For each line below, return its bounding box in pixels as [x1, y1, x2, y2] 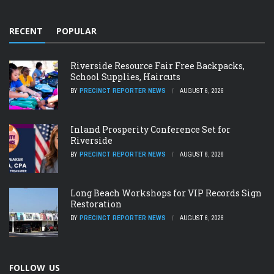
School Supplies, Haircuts [70, 71, 180, 83]
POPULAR [56, 25, 97, 37]
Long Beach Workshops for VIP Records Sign [70, 187, 262, 199]
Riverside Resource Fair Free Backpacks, [70, 60, 245, 72]
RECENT [9, 25, 43, 37]
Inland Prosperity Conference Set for [70, 124, 231, 136]
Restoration [70, 198, 122, 210]
